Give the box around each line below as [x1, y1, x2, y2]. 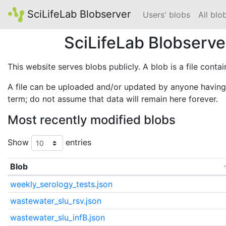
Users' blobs [143, 10, 190, 20]
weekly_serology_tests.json [10, 179, 112, 189]
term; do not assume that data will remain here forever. [8, 94, 218, 104]
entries [63, 137, 91, 147]
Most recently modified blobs [8, 112, 176, 127]
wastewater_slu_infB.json [10, 212, 105, 222]
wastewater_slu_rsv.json [10, 196, 101, 206]
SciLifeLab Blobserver [24, 8, 131, 20]
